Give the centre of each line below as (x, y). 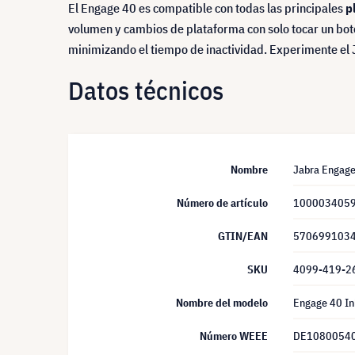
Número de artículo (222, 203)
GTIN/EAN (243, 236)
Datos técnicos (146, 90)
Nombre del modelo (222, 303)
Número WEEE (234, 336)
